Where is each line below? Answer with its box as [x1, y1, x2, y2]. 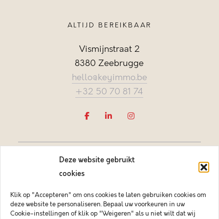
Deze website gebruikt [59, 155, 135, 165]
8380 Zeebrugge [75, 57, 144, 69]
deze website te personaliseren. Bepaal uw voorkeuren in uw [10, 200, 185, 209]
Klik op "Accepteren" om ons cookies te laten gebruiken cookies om [10, 191, 206, 199]
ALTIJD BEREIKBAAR [67, 21, 152, 30]
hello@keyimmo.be [71, 71, 147, 84]
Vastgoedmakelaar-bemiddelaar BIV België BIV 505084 [21, 207, 198, 217]
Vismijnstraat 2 [79, 43, 140, 55]
